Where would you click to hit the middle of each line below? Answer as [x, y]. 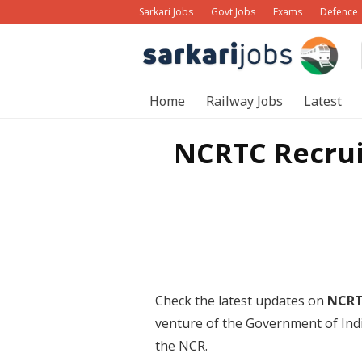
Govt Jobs [233, 12]
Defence [339, 12]
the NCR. [181, 345]
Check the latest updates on [241, 300]
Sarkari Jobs [166, 12]
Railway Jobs [244, 101]
